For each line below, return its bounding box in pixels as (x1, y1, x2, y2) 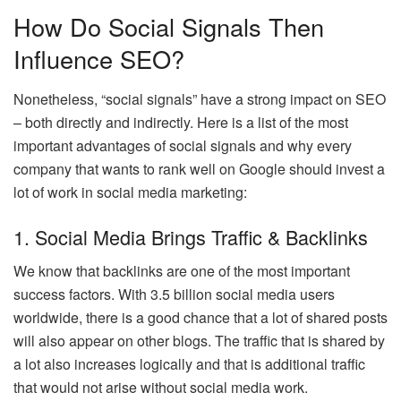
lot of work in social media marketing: (13, 181, 247, 202)
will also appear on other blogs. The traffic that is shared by (13, 330, 385, 352)
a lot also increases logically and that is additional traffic (13, 354, 365, 375)
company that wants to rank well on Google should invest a (13, 158, 385, 179)
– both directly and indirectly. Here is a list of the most (13, 111, 348, 132)
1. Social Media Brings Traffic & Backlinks (13, 222, 368, 251)
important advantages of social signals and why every (13, 134, 352, 156)
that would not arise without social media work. (13, 377, 308, 398)
